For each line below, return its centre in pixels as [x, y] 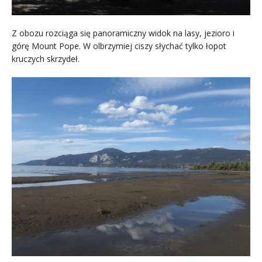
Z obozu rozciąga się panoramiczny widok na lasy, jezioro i [123, 33]
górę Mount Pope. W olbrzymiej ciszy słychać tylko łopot [119, 46]
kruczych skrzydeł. [46, 58]
